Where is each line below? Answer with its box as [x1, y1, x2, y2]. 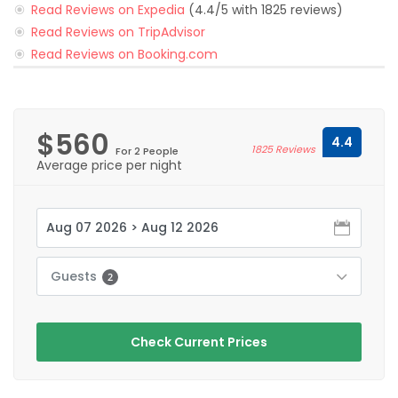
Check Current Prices [131, 332, 267, 351]
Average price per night [36, 155, 182, 174]
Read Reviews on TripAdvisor [31, 22, 205, 41]
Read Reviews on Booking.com [31, 44, 218, 63]
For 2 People [115, 143, 179, 158]
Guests [51, 267, 100, 285]
